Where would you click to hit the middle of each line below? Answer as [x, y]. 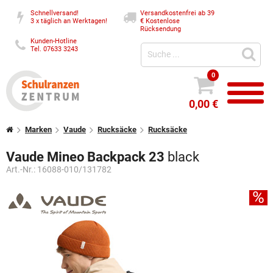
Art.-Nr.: [22, 170]
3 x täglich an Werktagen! [69, 21]
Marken [38, 129]
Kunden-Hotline [54, 41]
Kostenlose [163, 21]
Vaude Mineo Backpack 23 [87, 157]
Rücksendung [161, 29]
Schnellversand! [55, 13]
